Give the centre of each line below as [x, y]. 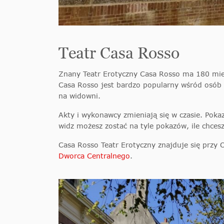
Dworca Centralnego [94, 155]
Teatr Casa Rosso [119, 53]
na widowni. [79, 95]
